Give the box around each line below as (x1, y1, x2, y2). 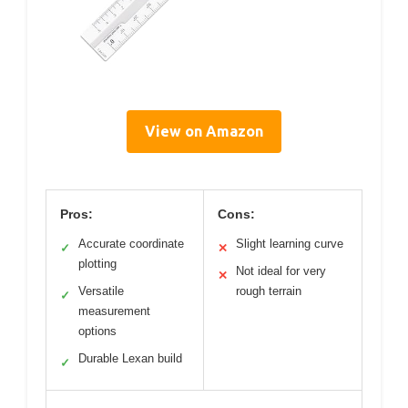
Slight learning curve (236, 237, 343, 251)
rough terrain (236, 284, 301, 299)
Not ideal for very (236, 264, 326, 279)
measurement (78, 304, 150, 319)
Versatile (78, 284, 124, 299)
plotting (78, 257, 117, 271)
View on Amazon (145, 123, 263, 140)
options (78, 324, 117, 339)
